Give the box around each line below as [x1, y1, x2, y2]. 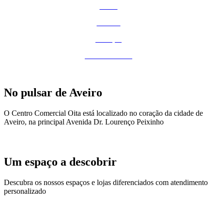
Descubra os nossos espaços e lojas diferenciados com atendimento [4, 178, 208, 187]
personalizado [4, 187, 46, 196]
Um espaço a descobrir [4, 155, 117, 169]
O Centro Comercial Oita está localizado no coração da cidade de [4, 108, 203, 117]
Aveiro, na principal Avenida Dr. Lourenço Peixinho [4, 117, 164, 126]
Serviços [95, 34, 122, 43]
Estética [96, 18, 121, 27]
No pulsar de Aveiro [4, 86, 102, 99]
